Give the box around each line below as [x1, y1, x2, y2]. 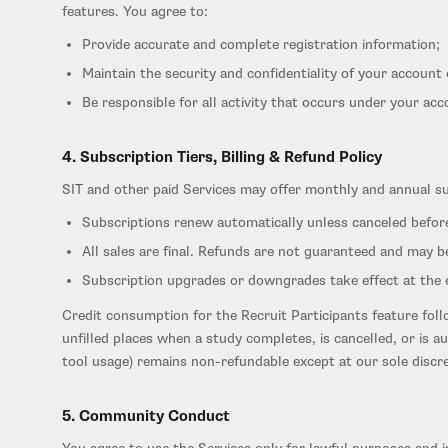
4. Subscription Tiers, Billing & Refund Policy [62, 148, 382, 167]
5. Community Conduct [62, 407, 230, 426]
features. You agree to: [62, 3, 208, 20]
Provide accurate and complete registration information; [82, 36, 440, 53]
